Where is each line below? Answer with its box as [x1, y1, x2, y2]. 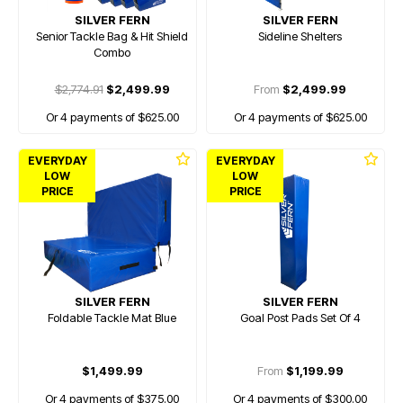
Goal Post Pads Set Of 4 [239, 310, 361, 325]
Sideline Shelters [258, 29, 342, 43]
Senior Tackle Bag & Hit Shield [36, 29, 188, 43]
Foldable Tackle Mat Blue [48, 310, 176, 325]
